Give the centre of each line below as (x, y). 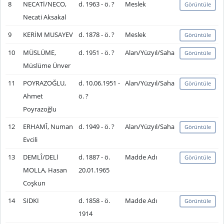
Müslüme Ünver (46, 65)
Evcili (30, 139)
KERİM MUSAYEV (48, 34)
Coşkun (34, 183)
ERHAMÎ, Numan (48, 126)
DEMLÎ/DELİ (40, 157)
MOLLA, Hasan (45, 170)
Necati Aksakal (44, 17)
